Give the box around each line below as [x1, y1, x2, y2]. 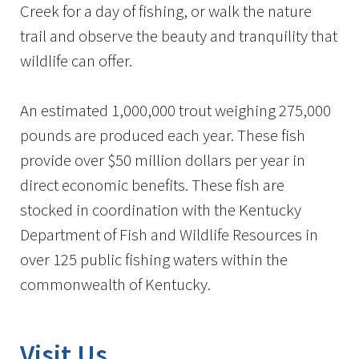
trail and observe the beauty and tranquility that [20, 25, 337, 46]
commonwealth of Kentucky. [20, 273, 211, 295]
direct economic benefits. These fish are [20, 174, 284, 196]
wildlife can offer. [20, 50, 132, 71]
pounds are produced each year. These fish [20, 124, 305, 146]
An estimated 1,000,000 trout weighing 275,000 [20, 99, 331, 121]
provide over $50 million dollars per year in [20, 149, 305, 171]
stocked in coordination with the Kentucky [20, 199, 301, 220]
